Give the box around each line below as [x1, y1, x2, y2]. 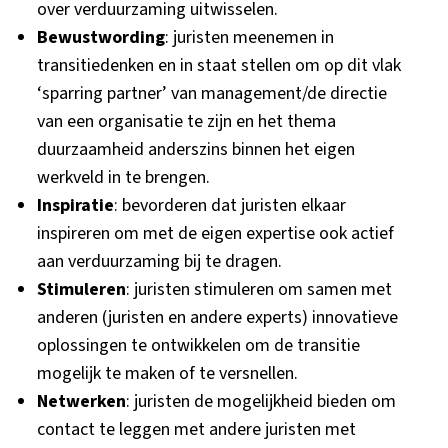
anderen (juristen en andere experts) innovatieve [37, 305, 398, 330]
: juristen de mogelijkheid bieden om [126, 389, 396, 414]
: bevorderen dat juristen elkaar [114, 193, 346, 218]
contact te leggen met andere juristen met [37, 417, 356, 442]
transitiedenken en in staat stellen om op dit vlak [37, 53, 401, 78]
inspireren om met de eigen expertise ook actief [37, 221, 394, 246]
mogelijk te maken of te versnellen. [37, 361, 298, 386]
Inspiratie [37, 193, 114, 218]
